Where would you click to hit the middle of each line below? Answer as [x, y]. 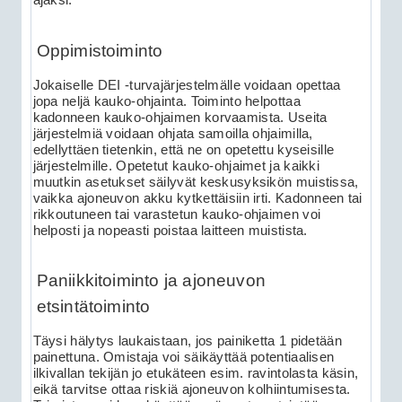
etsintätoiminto [93, 307]
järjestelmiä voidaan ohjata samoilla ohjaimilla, [173, 133]
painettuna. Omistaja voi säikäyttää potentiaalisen [184, 358]
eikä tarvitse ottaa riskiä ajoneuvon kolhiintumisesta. [192, 390]
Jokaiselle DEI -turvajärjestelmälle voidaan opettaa [187, 85]
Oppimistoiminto [100, 51]
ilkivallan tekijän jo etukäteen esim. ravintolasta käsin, [196, 374]
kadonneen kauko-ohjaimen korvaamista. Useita [180, 117]
